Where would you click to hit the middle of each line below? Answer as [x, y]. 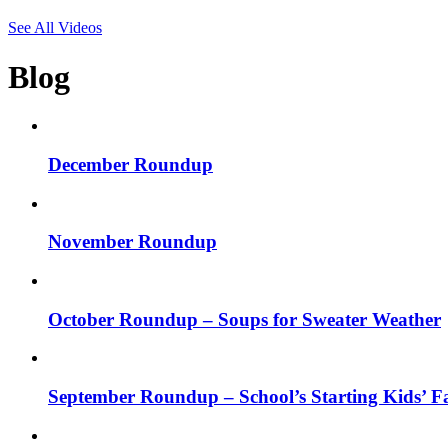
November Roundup [132, 242]
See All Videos [55, 28]
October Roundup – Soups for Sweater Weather [244, 319]
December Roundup [130, 164]
